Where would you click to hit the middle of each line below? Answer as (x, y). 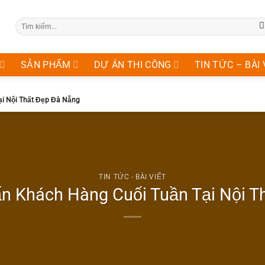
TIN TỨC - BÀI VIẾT (132, 177)
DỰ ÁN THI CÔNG (133, 64)
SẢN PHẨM (46, 64)
